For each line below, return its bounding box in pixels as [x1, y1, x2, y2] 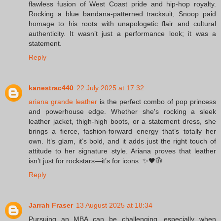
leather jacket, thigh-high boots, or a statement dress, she [29, 117, 216, 126]
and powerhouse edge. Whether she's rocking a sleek [29, 108, 216, 116]
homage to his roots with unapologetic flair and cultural [29, 20, 216, 28]
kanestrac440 [29, 84, 74, 92]
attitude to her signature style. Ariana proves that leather [29, 147, 216, 155]
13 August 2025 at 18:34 [76, 201, 152, 210]
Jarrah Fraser [29, 201, 73, 210]
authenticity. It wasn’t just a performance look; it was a [29, 30, 216, 38]
